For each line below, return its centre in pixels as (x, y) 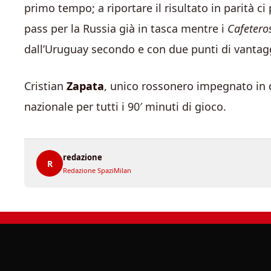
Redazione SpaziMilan (97, 170)
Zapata (85, 86)
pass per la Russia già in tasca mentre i (126, 28)
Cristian (45, 86)
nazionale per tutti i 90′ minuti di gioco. (125, 106)
